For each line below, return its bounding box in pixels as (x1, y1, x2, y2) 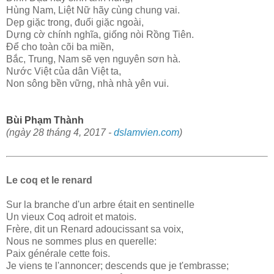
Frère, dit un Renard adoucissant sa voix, (6, 223, 183, 234)
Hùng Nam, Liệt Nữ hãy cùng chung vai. (6, 5, 180, 16)
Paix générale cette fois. (6, 248, 110, 259)
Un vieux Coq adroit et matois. (6, 211, 136, 222)
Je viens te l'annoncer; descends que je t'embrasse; (6, 260, 229, 271)
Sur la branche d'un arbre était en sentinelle (6, 199, 194, 210)
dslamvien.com (114, 127, 179, 138)
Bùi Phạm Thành (6, 115, 84, 126)
